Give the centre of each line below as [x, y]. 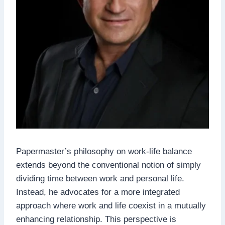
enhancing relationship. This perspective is [96, 219]
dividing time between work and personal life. [100, 178]
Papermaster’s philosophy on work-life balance [104, 151]
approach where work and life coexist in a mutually [111, 205]
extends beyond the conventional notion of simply [108, 165]
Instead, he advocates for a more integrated [98, 192]
